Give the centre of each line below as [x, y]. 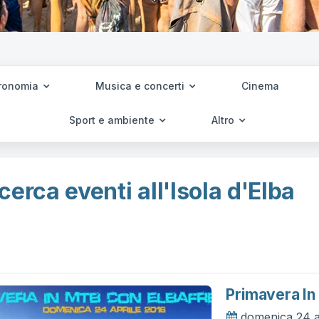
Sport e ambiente [113, 120]
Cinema [260, 86]
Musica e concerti [141, 86]
